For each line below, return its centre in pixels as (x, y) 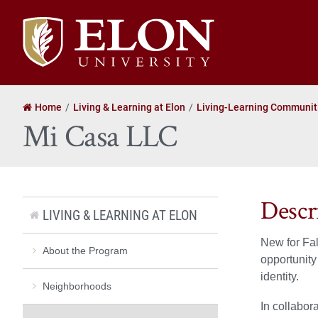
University (46, 41)
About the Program (85, 250)
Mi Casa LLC (100, 136)
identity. (280, 277)
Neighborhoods (77, 286)
